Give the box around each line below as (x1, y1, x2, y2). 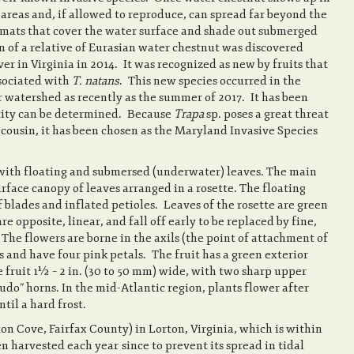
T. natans (72, 73, 119, 88)
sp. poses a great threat (204, 107, 329, 122)
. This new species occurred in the (119, 73, 301, 88)
